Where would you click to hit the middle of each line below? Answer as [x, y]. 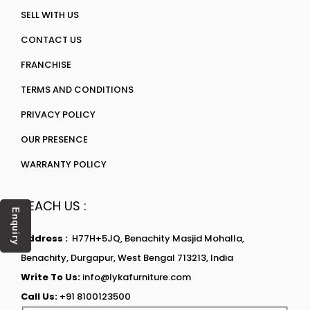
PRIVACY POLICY [58, 115]
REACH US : [54, 206]
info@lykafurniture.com [137, 277]
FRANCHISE [46, 65]
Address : [46, 238]
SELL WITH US [50, 15]
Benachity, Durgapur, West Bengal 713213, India [127, 258]
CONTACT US [51, 40]
